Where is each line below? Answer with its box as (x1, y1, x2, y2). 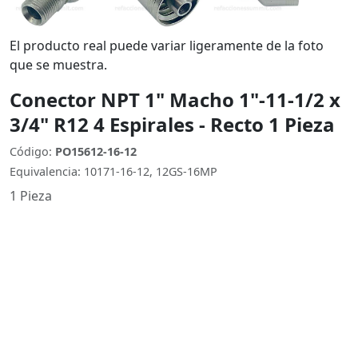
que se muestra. (10, 56, 107, 74)
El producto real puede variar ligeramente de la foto (10, 37, 324, 54)
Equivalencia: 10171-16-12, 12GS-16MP (10, 164, 217, 179)
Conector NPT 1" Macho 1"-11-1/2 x (10, 86, 340, 113)
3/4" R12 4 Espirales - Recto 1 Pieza (10, 111, 335, 137)
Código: (10, 144, 55, 159)
